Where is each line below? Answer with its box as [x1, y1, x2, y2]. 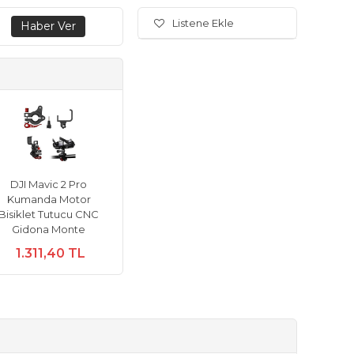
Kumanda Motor [6, 193, 91, 205]
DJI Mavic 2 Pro [10, 178, 87, 190]
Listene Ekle [172, 17, 234, 29]
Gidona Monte [12, 223, 85, 235]
